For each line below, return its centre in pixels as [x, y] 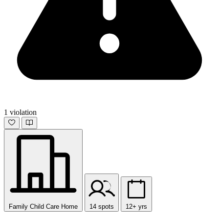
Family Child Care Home [43, 207]
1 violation [20, 112]
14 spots [102, 207]
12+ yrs [136, 207]
